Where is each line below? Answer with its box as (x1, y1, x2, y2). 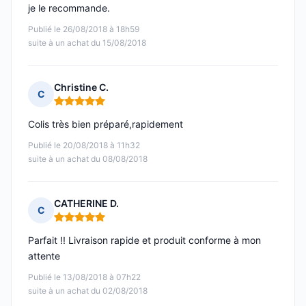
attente (28, 250, 60, 262)
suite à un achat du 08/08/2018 (28, 154, 148, 165)
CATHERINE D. (54, 197, 119, 210)
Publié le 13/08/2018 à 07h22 (28, 272, 141, 283)
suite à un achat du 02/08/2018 (28, 286, 148, 296)
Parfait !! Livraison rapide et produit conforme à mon (28, 234, 261, 247)
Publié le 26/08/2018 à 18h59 (28, 24, 139, 35)
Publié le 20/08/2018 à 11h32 (28, 140, 140, 151)
